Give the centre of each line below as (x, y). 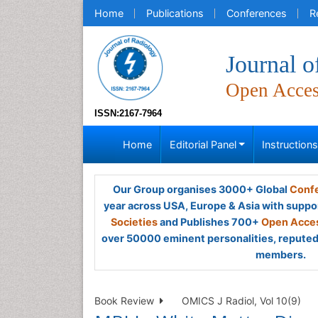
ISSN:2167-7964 (128, 113)
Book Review (127, 301)
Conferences (257, 13)
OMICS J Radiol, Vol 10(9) (241, 301)
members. (280, 254)
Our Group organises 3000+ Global (201, 189)
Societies (134, 222)
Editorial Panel (203, 144)
